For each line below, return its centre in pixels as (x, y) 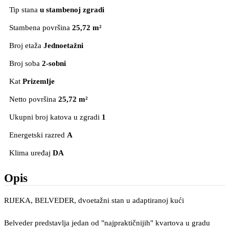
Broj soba (25, 64)
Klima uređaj (30, 153)
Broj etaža (25, 46)
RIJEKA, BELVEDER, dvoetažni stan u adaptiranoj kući (94, 201)
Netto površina (33, 99)
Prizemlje (39, 82)
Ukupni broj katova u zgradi (54, 117)
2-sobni (54, 64)
